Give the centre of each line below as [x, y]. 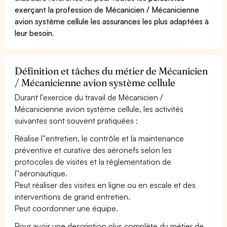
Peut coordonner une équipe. [67, 208]
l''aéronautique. [41, 173]
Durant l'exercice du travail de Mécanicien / [89, 97]
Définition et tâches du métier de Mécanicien [111, 71]
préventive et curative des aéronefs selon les [93, 150]
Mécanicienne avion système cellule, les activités [99, 109]
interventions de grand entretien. [73, 196]
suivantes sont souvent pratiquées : [77, 120]
